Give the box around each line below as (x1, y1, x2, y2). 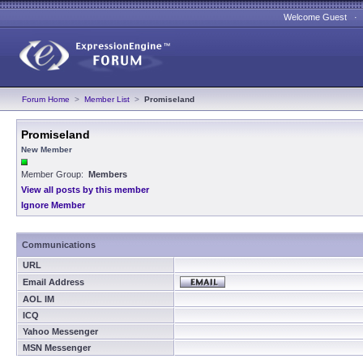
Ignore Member (21, 200, 85, 210)
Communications (22, 240, 96, 250)
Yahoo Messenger (23, 327, 98, 336)
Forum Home (22, 95, 70, 104)
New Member (21, 145, 72, 154)
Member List (84, 95, 130, 104)
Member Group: (21, 169, 88, 179)
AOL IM (23, 294, 54, 304)
